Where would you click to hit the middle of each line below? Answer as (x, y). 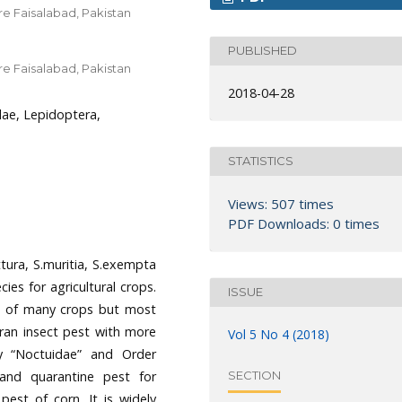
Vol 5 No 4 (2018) (279, 334)
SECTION (254, 376)
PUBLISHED (262, 51)
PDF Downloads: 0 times (304, 223)
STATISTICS (261, 161)
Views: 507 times (281, 203)
